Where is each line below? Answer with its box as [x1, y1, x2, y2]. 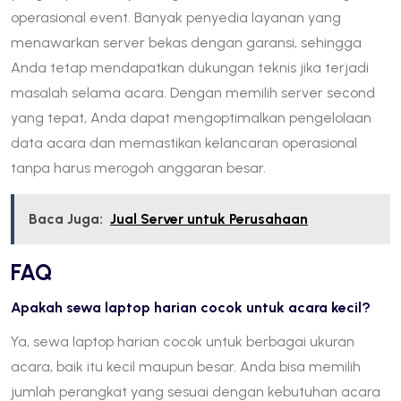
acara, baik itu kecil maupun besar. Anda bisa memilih [11, 357, 361, 375]
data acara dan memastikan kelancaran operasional [11, 133, 357, 151]
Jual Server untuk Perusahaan [110, 209, 308, 227]
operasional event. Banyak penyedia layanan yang [11, 8, 341, 26]
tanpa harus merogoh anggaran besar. [11, 158, 266, 176]
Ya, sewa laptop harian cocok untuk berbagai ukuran [11, 332, 354, 350]
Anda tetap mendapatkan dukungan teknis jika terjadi [11, 58, 369, 76]
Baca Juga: [29, 209, 103, 227]
